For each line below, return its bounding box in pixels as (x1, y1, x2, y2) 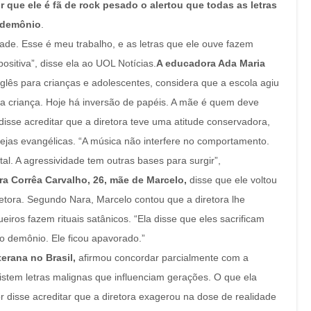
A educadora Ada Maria (156, 58, 265, 69)
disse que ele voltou (190, 174, 277, 185)
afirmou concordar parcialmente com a (76, 252, 249, 263)
